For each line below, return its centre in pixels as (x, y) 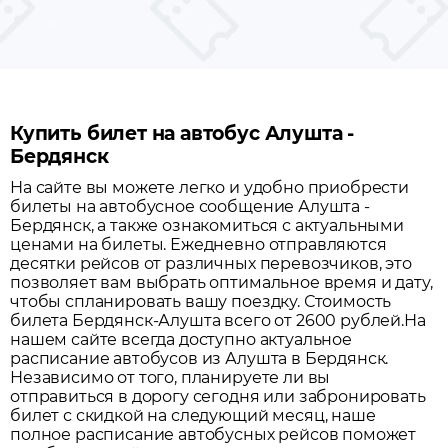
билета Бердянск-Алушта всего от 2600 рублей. (207, 321)
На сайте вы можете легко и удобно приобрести (209, 188)
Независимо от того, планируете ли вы (170, 378)
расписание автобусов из (118, 359)
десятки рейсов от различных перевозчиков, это (211, 264)
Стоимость (347, 302)
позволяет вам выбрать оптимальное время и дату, (221, 283)
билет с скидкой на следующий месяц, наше (193, 416)
